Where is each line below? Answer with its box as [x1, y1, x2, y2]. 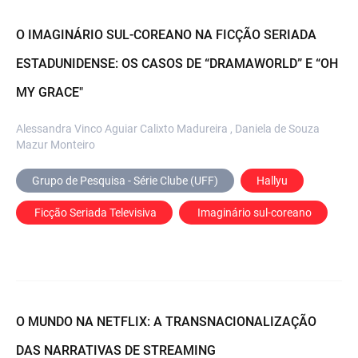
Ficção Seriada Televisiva [34, 205, 157, 219]
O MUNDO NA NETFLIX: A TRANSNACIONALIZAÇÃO [16, 313, 316, 329]
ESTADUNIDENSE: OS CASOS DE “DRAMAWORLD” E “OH [16, 55, 338, 71]
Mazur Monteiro [16, 137, 95, 151]
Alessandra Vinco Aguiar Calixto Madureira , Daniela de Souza [16, 121, 320, 135]
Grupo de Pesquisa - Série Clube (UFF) [32, 173, 218, 187]
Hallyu [257, 173, 288, 187]
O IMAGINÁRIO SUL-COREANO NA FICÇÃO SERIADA [16, 26, 316, 42]
